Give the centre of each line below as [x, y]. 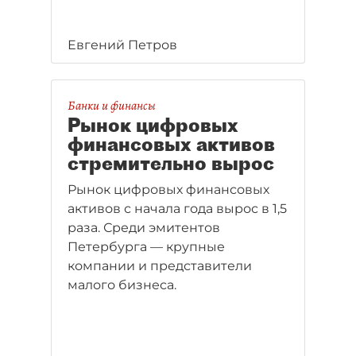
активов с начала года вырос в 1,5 [177, 209]
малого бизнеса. [122, 285]
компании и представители [160, 266]
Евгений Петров [122, 45]
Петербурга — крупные [146, 247]
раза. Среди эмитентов [144, 228]
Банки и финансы [112, 106]
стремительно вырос [171, 163]
